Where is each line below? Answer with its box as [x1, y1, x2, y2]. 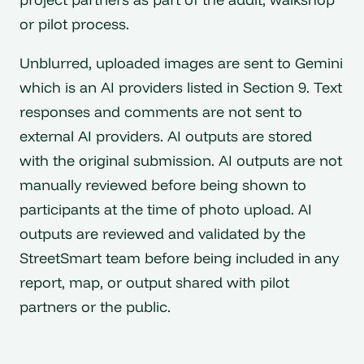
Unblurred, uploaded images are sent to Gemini [19, 53, 343, 72]
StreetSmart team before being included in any [19, 248, 339, 267]
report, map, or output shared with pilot [19, 272, 289, 292]
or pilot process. [19, 15, 129, 34]
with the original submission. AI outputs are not [19, 150, 342, 170]
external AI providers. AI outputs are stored [19, 126, 312, 145]
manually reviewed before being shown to [19, 175, 306, 194]
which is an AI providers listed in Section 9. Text [19, 77, 342, 97]
